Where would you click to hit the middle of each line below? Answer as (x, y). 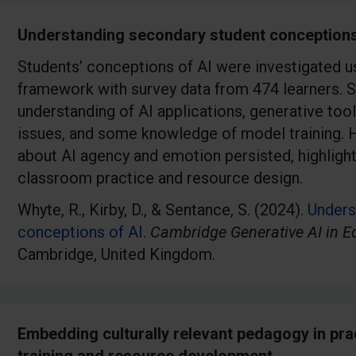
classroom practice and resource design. (160, 178)
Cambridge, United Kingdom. (116, 255)
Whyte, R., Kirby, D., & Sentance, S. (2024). (163, 210)
